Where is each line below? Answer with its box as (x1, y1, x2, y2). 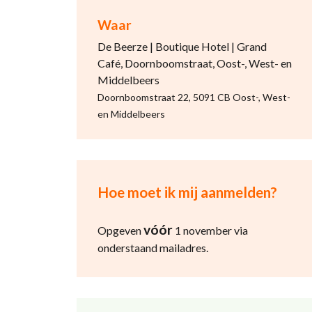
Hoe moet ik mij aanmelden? (97, 183, 277, 201)
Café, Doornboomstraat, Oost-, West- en (97, 56, 292, 70)
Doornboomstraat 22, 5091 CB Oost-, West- (97, 91, 290, 103)
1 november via (172, 224, 248, 237)
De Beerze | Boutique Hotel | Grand (97, 40, 267, 53)
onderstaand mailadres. (97, 241, 210, 254)
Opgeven (97, 224, 143, 237)
